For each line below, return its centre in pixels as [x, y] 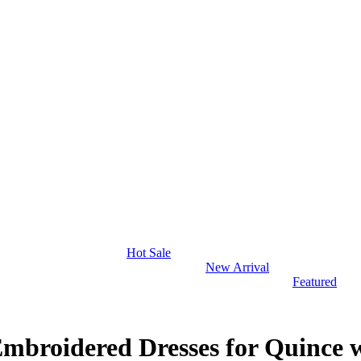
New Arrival [237, 268]
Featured [315, 282]
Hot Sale [149, 253]
